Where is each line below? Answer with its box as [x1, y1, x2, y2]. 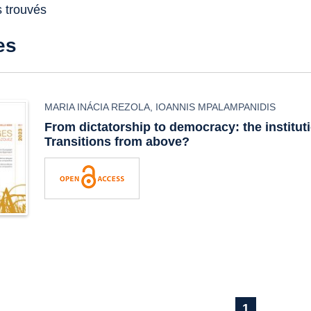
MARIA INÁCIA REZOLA [44, 101, 151, 112]
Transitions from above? [44, 135, 190, 149]
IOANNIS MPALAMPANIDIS [155, 101, 276, 112]
